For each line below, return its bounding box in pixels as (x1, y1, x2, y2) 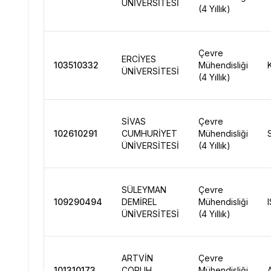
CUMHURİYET (122, 128, 177, 139)
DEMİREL (122, 197, 157, 207)
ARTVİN (122, 253, 153, 263)
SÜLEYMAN (122, 184, 166, 195)
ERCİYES (122, 54, 156, 64)
